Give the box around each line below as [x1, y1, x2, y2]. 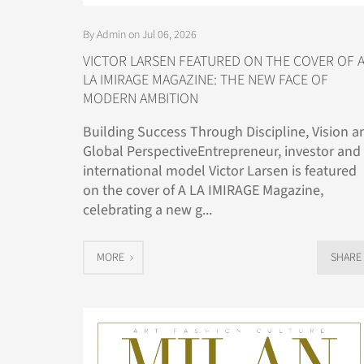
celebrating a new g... [83, 199, 212, 220]
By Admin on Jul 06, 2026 [83, 26, 197, 43]
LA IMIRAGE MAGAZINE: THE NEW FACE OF [83, 69, 328, 90]
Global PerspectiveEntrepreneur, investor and [83, 141, 361, 162]
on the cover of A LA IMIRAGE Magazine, [83, 180, 323, 201]
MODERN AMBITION [83, 88, 198, 109]
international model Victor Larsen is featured [83, 160, 357, 181]
